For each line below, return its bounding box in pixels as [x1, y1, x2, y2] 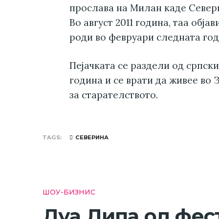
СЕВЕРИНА [75, 133, 109, 141]
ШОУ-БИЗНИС [43, 187, 95, 197]
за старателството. [69, 88, 158, 101]
